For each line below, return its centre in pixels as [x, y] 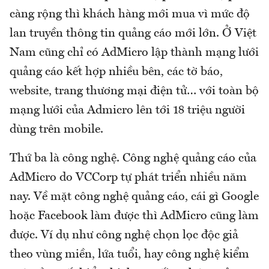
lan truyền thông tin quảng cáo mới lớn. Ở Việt [133, 33]
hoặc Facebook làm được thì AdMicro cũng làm [134, 216]
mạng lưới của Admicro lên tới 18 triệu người [127, 110]
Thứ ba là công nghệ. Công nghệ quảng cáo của [133, 158]
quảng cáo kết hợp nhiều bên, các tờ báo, [116, 72]
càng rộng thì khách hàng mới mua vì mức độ [130, 14]
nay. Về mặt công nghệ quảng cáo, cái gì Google [134, 197]
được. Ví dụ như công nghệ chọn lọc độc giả [124, 235]
